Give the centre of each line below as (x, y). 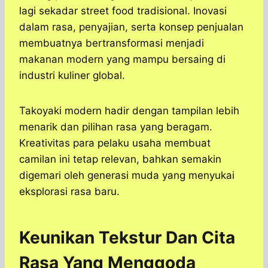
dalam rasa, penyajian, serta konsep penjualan (131, 27)
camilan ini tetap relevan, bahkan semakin (120, 159)
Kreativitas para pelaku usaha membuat (115, 143)
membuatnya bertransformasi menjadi (112, 43)
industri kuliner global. (72, 76)
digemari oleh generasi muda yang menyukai (127, 176)
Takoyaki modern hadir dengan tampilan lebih (129, 111)
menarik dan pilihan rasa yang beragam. (116, 127)
